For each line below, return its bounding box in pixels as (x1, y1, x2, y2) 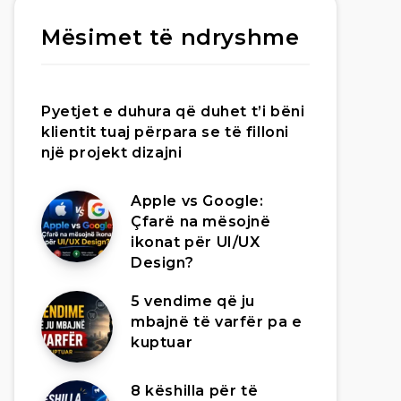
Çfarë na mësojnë (131, 213, 271, 230)
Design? (131, 254, 194, 271)
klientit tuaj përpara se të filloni (41, 124, 290, 141)
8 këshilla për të (131, 382, 259, 399)
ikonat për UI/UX (131, 234, 260, 251)
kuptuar (131, 334, 193, 351)
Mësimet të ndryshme (41, 24, 300, 50)
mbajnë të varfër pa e (131, 313, 303, 330)
